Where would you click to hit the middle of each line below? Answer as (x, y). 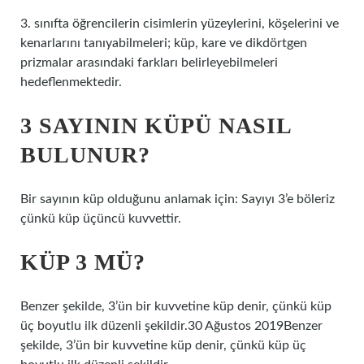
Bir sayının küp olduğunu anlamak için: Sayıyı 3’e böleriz (178, 199)
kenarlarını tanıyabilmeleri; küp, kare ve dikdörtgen (164, 43)
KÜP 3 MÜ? (83, 262)
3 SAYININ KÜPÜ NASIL (156, 126)
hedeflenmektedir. (71, 82)
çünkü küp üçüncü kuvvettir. (101, 219)
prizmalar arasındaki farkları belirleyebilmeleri (149, 63)
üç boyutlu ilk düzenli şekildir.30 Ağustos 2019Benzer (171, 326)
